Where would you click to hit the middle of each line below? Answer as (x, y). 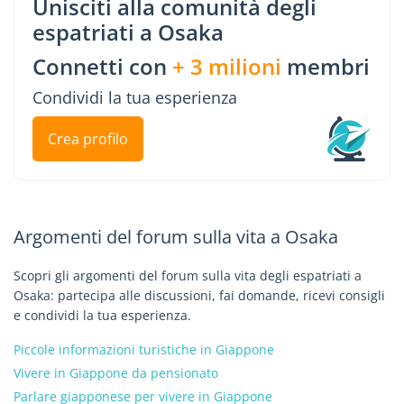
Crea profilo (88, 139)
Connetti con (102, 66)
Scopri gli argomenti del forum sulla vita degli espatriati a (188, 275)
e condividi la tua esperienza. (102, 315)
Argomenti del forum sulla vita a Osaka (176, 237)
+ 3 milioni (227, 66)
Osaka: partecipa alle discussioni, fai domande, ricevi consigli (199, 295)
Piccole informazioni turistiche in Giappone (144, 349)
